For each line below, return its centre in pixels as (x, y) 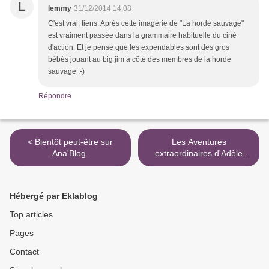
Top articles (31, 215)
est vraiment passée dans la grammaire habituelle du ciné (142, 36)
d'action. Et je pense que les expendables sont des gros (139, 48)
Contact (24, 252)
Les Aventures (199, 142)
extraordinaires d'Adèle (199, 153)
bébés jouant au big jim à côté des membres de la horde (140, 60)
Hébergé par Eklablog (54, 196)
